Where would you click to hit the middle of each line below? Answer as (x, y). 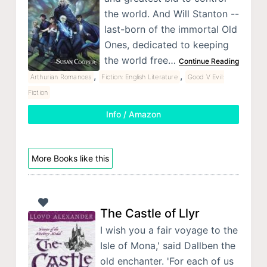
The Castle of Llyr (150, 213)
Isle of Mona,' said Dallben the (167, 245)
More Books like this (70, 159)
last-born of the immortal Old (170, 30)
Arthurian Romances (61, 77)
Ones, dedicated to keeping (166, 45)
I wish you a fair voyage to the (169, 230)
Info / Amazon (133, 114)
